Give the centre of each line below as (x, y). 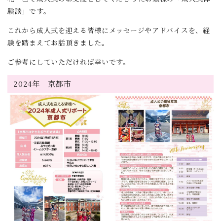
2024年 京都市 (42, 84)
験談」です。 (29, 11)
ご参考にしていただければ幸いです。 (69, 61)
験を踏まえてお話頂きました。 (58, 42)
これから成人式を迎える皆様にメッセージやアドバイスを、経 (109, 30)
